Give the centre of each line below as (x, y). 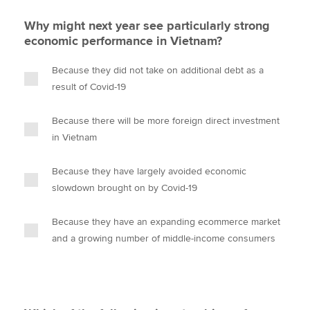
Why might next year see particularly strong (147, 26)
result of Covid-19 (89, 87)
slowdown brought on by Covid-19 (125, 188)
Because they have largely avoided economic (149, 171)
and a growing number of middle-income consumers (164, 238)
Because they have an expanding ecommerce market (166, 222)
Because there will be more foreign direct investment (166, 121)
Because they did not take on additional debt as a (158, 70)
